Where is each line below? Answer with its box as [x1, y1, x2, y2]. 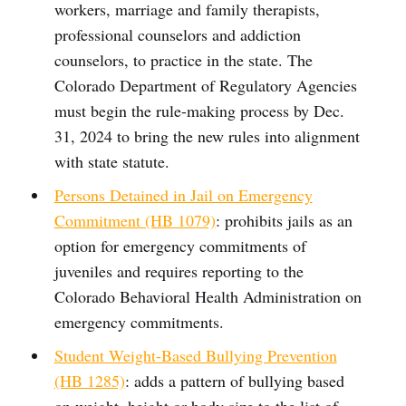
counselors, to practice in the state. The [53, 48, 313, 71]
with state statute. [53, 150, 169, 172]
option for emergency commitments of [53, 234, 306, 256]
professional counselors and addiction [53, 23, 301, 45]
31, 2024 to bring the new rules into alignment [53, 124, 360, 147]
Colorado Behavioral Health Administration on [53, 285, 362, 307]
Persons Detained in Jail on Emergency [53, 183, 313, 206]
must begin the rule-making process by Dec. [53, 99, 344, 121]
